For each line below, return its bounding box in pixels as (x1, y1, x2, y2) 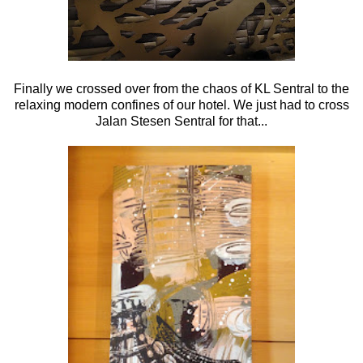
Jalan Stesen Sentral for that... (96, 113, 267, 128)
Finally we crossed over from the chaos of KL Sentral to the (14, 81, 349, 96)
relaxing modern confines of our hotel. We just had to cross (14, 97, 349, 112)
